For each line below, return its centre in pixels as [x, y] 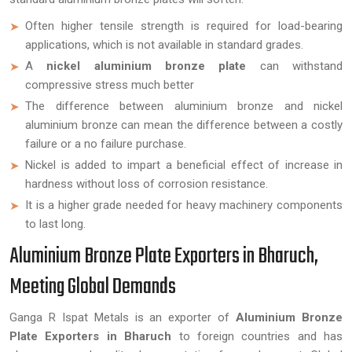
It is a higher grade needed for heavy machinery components [184, 205]
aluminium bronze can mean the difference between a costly [184, 125]
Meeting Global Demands [93, 287]
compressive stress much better [110, 85]
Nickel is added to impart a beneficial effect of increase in [184, 165]
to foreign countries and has [257, 336]
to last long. [55, 224]
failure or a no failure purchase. [106, 144]
